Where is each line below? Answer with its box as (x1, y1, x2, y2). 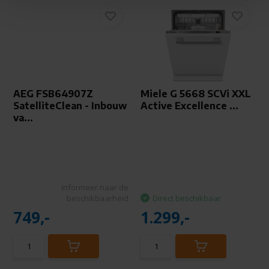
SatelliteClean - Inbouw (13, 100, 127, 112)
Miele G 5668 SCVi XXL (141, 88, 251, 100)
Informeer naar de (61, 182, 128, 193)
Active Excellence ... (141, 100, 238, 112)
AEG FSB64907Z (13, 88, 94, 100)
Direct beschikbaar (153, 193, 221, 204)
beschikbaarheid (67, 193, 128, 204)
